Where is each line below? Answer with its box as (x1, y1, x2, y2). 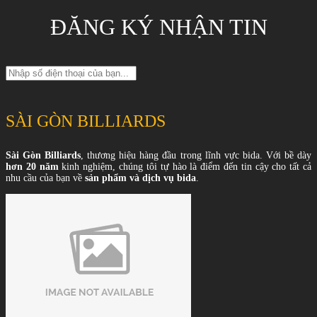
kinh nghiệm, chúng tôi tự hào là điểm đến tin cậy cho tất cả (58, 161, 311, 173)
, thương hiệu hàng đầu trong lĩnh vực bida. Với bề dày (81, 150, 312, 161)
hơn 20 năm (6, 161, 59, 173)
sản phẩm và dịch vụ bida (85, 173, 196, 184)
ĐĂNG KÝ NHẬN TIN (50, 14, 267, 40)
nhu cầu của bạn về (6, 173, 85, 184)
